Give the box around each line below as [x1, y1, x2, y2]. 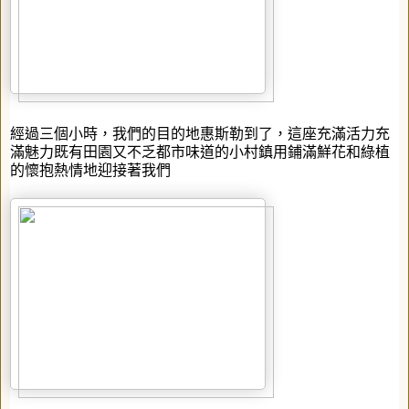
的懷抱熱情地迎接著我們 [10, 162, 171, 178]
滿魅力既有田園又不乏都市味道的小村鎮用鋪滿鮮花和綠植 [10, 143, 390, 160]
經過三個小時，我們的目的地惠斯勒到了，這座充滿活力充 [10, 125, 390, 142]
